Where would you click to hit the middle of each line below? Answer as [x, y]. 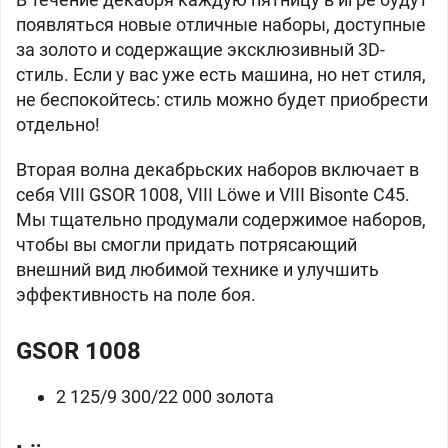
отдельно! [58, 124]
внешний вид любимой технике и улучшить [197, 269]
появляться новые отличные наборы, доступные [221, 24]
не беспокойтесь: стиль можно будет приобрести [222, 99]
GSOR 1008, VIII [153, 194]
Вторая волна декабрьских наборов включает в [217, 169]
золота [245, 396]
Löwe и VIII [263, 194]
